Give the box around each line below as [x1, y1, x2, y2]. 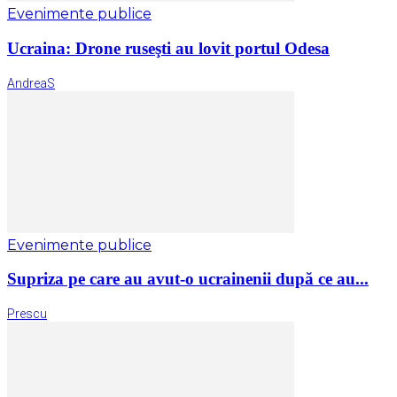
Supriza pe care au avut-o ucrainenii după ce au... [7, 269, 369, 289]
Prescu [7, 306, 47, 321]
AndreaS [7, 75, 55, 90]
